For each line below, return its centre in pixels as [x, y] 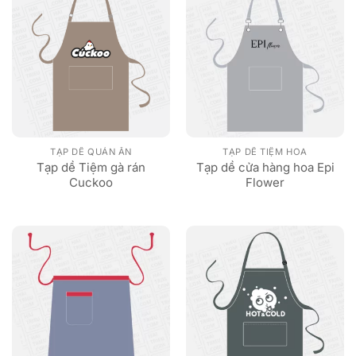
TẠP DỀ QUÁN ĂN [91, 151]
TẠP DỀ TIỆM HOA [265, 151]
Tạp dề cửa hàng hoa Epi [265, 167]
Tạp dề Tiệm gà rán [91, 167]
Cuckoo [91, 182]
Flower [265, 182]
